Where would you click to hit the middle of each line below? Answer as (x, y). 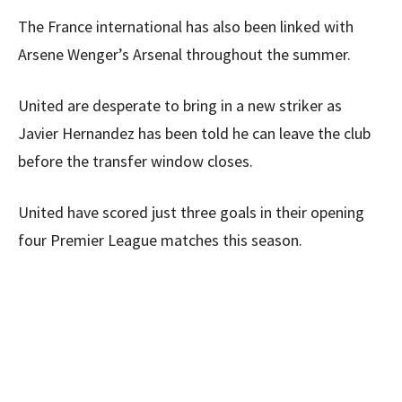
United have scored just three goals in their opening (191, 212)
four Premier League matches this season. (160, 240)
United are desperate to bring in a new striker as (180, 105)
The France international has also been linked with (186, 26)
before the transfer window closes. (135, 161)
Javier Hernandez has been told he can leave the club (194, 133)
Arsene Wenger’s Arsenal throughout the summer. (184, 54)
